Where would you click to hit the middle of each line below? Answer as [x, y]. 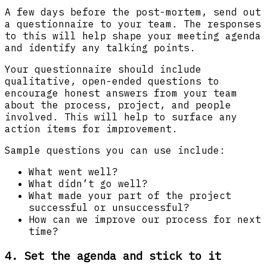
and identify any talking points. [100, 48]
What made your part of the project [130, 196]
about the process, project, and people [118, 105]
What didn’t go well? [88, 184]
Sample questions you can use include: [115, 150]
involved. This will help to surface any [121, 117]
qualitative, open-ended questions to [112, 81]
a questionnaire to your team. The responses [133, 24]
